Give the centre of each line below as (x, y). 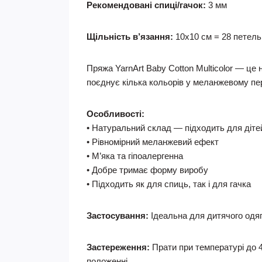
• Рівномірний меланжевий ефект (153, 142)
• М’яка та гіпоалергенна (135, 156)
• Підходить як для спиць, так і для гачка (169, 184)
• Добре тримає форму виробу (147, 170)
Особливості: (116, 114)
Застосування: (118, 216)
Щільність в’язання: (130, 37)
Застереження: (118, 247)
